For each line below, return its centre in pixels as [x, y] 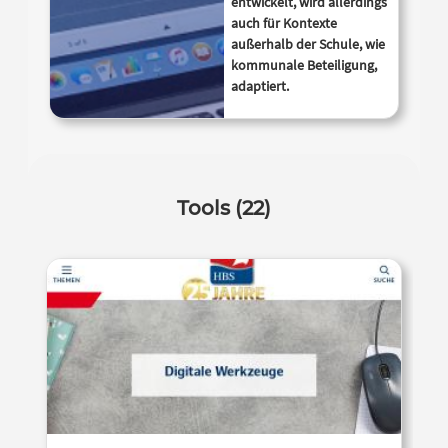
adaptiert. [260, 85]
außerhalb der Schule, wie [308, 43]
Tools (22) [224, 207]
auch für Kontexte [284, 22]
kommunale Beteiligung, [304, 64]
